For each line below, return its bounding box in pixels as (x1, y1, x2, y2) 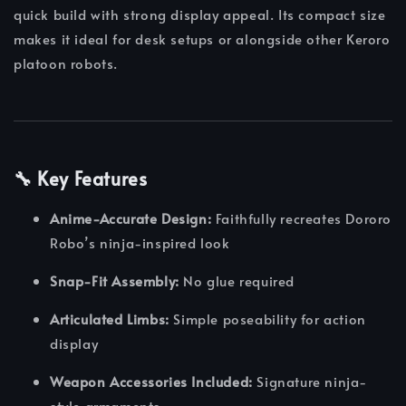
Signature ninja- (252, 371, 368, 391)
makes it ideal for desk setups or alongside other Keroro (14, 29, 391, 49)
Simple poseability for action (169, 308, 366, 328)
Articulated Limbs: (50, 308, 169, 328)
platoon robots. (14, 53, 118, 73)
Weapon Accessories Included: (50, 371, 253, 391)
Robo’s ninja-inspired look (50, 232, 230, 252)
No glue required (179, 270, 295, 290)
